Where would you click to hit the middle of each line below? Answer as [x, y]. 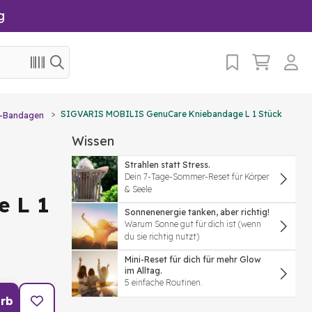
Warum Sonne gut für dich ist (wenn [193, 224]
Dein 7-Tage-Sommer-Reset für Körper [197, 177]
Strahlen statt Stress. [167, 165]
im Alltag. [143, 271]
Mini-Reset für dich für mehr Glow [193, 259]
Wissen [93, 141]
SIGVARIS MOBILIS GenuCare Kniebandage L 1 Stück [171, 114]
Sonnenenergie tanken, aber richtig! [197, 212]
